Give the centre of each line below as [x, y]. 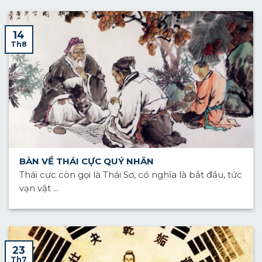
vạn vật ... [39, 189]
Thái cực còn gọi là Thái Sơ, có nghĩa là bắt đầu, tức [130, 175]
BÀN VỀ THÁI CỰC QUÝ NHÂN [86, 161]
